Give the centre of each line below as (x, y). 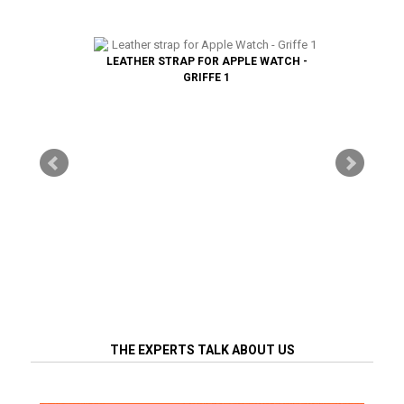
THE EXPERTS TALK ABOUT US (202, 349)
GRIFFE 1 (207, 77)
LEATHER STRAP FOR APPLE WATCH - (207, 61)
